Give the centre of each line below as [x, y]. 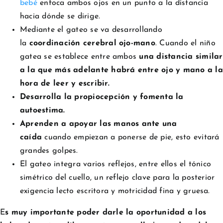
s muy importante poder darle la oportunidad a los [106, 212]
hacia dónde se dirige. [60, 16]
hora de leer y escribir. [65, 83]
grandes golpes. [49, 151]
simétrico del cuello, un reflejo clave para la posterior [117, 177]
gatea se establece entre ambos [80, 56]
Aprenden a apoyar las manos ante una [99, 124]
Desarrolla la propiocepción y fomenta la [102, 97]
